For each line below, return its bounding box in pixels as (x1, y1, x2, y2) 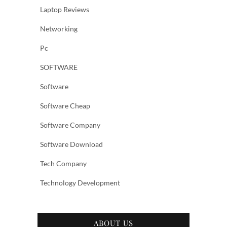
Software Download (40, 140, 103, 148)
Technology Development (40, 178, 120, 187)
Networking (40, 24, 78, 33)
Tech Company (40, 159, 87, 168)
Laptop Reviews (40, 5, 89, 14)
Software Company (40, 121, 100, 129)
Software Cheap (40, 101, 90, 110)
